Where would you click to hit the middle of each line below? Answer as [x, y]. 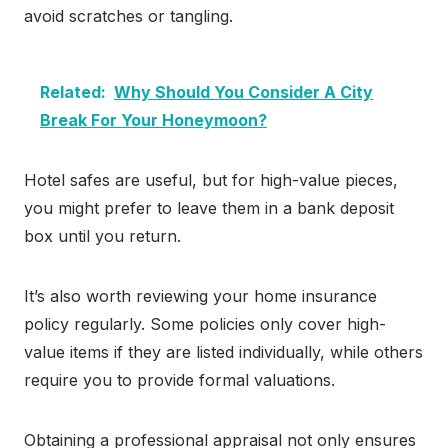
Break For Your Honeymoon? [153, 120]
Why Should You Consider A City [243, 92]
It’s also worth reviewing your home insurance [200, 296]
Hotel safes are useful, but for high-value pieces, [211, 180]
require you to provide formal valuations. [179, 380]
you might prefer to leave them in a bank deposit [209, 208]
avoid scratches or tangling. [128, 16]
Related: [73, 92]
